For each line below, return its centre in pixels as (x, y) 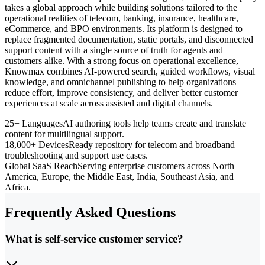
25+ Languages (34, 124)
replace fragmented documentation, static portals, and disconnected (129, 40)
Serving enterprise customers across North (156, 166)
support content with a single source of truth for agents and (114, 50)
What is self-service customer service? (94, 239)
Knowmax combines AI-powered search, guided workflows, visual (130, 72)
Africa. (18, 188)
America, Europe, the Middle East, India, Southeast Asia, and (119, 177)
